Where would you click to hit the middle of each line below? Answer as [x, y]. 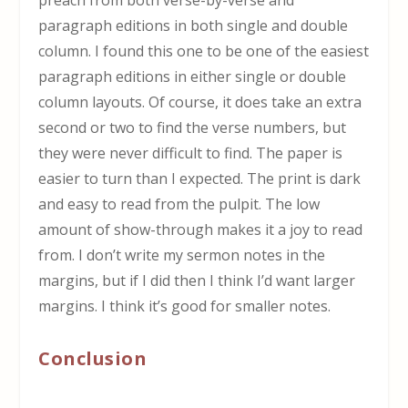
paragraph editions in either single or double [193, 77]
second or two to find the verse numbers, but [193, 128]
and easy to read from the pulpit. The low [179, 204]
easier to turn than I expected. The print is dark [200, 179]
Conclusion [93, 359]
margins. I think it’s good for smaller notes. [185, 306]
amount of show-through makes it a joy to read [201, 230]
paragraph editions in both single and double [194, 26]
